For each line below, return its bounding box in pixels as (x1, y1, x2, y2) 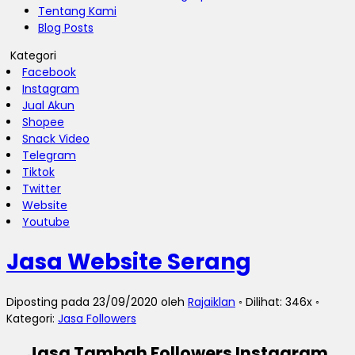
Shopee (22, 114, 64, 130)
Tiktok (22, 164, 55, 180)
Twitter (22, 181, 61, 197)
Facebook (22, 64, 76, 80)
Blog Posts (38, 20, 94, 36)
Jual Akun (22, 97, 74, 113)
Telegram (22, 147, 76, 163)
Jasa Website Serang (6, 246, 251, 277)
